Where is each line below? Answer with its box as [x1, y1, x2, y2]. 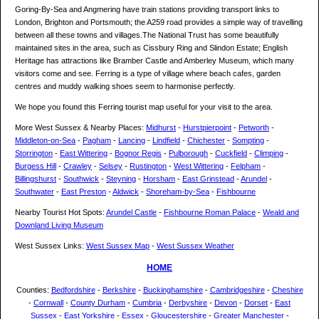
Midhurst [146, 123, 176, 132]
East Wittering [60, 149, 108, 158]
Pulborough [169, 149, 208, 158]
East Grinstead [182, 174, 234, 184]
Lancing [118, 136, 145, 145]
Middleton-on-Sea [15, 136, 75, 145]
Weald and [263, 208, 299, 217]
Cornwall [33, 298, 63, 308]
